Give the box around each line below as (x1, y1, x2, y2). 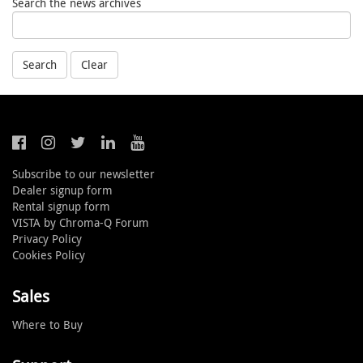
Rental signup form (12, 199, 110, 215)
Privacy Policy (12, 231, 82, 247)
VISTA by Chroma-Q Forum (12, 215, 149, 231)
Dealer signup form (12, 182, 113, 199)
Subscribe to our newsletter (12, 166, 155, 182)
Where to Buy (12, 317, 83, 333)
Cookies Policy (12, 247, 85, 263)
